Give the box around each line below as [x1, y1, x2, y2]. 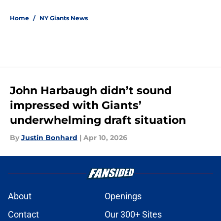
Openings [105, 191, 142, 202]
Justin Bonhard [21, 133, 77, 143]
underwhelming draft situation [10, 113, 186, 127]
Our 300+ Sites [105, 209, 162, 220]
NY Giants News [39, 14, 88, 22]
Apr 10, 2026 [83, 133, 127, 143]
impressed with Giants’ [10, 99, 142, 112]
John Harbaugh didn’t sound [10, 84, 172, 98]
